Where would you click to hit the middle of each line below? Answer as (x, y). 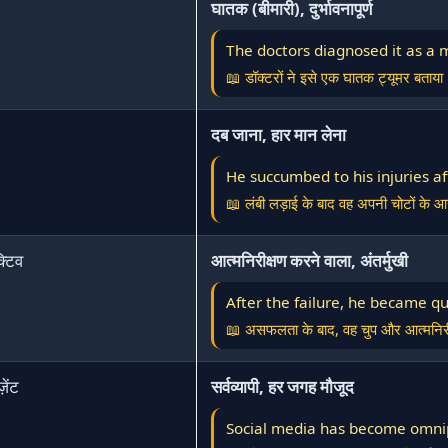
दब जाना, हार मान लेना (278, 134)
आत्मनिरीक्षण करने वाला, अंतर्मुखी (309, 260)
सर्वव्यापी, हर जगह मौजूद (282, 386)
